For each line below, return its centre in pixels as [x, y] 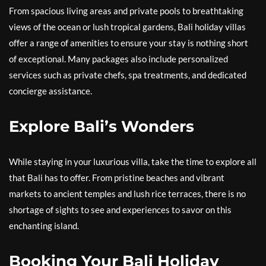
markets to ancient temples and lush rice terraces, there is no [127, 194]
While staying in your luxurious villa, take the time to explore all [133, 161]
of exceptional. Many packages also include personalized [118, 59]
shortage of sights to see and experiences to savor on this [120, 210]
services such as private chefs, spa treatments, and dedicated [128, 75]
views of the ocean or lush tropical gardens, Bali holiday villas [127, 27]
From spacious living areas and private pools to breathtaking [126, 11]
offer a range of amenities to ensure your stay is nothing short [129, 43]
